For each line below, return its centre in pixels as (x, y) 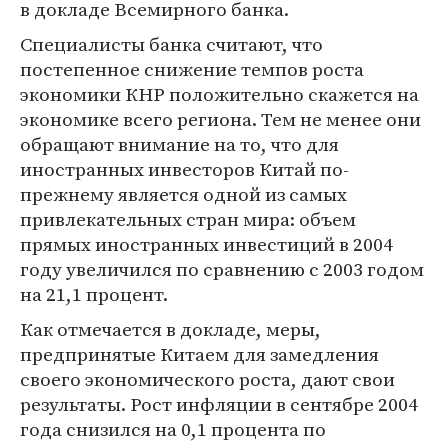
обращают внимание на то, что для (179, 144)
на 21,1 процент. (94, 294)
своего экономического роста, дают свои (207, 379)
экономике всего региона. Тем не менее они (220, 119)
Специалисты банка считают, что (171, 44)
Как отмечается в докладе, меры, (170, 329)
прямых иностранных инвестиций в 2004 (206, 244)
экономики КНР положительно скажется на (219, 94)
